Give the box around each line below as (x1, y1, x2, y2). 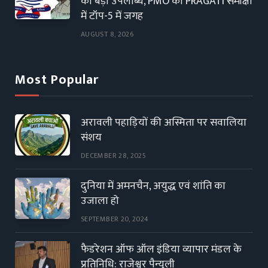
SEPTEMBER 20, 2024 (81, 212, 149, 225)
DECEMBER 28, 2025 (81, 149, 147, 162)
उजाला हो (81, 191, 119, 210)
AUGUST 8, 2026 (81, 28, 134, 40)
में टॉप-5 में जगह (81, 7, 143, 25)
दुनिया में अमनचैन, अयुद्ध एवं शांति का (81, 176, 226, 195)
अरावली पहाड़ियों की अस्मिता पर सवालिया (81, 113, 246, 132)
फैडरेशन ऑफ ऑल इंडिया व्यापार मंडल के (81, 240, 242, 258)
